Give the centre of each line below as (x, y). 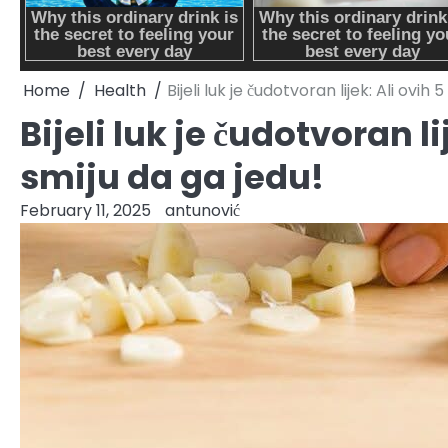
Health (120, 90)
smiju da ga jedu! (172, 177)
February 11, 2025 (85, 210)
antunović (202, 210)
